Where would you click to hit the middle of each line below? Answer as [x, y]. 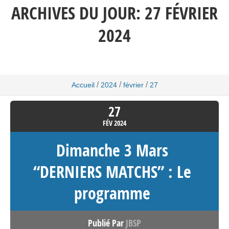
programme [112, 193]
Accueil [83, 85]
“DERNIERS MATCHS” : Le [112, 171]
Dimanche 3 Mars [112, 150]
